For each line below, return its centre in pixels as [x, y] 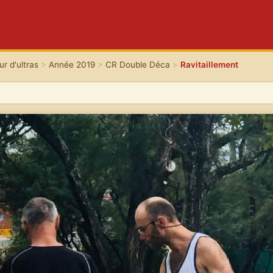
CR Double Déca [138, 64]
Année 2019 [72, 64]
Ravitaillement [210, 64]
